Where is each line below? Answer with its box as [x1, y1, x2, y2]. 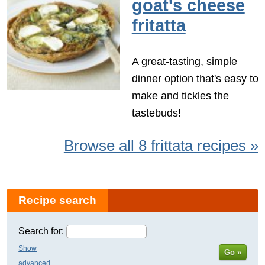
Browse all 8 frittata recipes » [63, 137, 258, 154]
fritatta [131, 15, 186, 35]
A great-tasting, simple [131, 54, 237, 67]
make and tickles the [131, 89, 229, 102]
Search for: [18, 226, 64, 237]
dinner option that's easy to [131, 72, 258, 85]
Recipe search [18, 194, 97, 207]
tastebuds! [131, 106, 181, 119]
